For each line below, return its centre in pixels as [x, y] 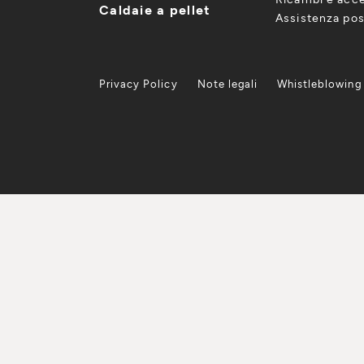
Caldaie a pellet [155, 9]
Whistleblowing [319, 83]
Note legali [227, 83]
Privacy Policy [139, 83]
